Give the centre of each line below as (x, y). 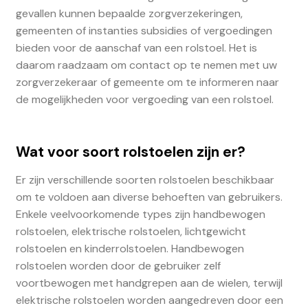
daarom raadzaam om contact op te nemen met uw (146, 65)
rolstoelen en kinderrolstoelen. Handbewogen (130, 248)
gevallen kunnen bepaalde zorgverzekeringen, (129, 13)
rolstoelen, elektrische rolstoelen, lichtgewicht (131, 231)
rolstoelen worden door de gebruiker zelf (118, 265)
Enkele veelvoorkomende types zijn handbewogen (140, 214)
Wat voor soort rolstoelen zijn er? (130, 152)
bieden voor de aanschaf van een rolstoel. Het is (136, 47)
